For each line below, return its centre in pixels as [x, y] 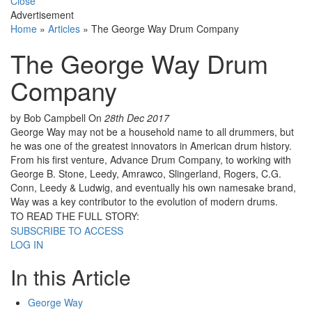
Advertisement [42, 15]
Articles [64, 29]
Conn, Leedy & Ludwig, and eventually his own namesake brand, [153, 188]
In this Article [71, 277]
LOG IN [27, 245]
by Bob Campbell [49, 118]
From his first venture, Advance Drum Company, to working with [151, 160]
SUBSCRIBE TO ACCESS [67, 231]
